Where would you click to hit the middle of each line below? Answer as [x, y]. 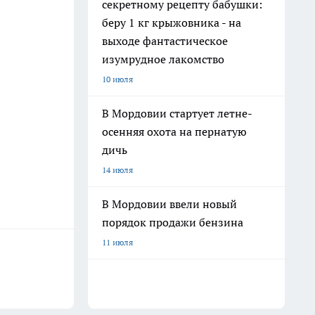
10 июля [117, 79]
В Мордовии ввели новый [169, 204]
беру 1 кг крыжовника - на [172, 22]
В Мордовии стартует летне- [177, 113]
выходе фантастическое [165, 41]
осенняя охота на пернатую [174, 131]
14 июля [117, 170]
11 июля [117, 242]
